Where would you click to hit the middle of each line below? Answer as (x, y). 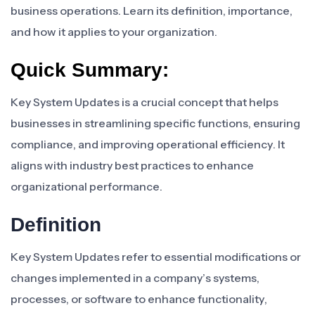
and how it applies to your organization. (114, 32)
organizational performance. (86, 186)
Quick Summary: (90, 70)
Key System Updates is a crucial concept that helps (144, 102)
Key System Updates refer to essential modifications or (156, 257)
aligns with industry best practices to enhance (132, 165)
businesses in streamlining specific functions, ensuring (155, 123)
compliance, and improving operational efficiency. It (148, 144)
